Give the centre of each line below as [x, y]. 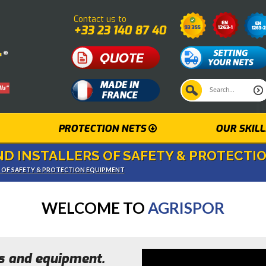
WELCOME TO [95, 208]
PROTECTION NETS [103, 128]
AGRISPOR [186, 208]
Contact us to [100, 19]
